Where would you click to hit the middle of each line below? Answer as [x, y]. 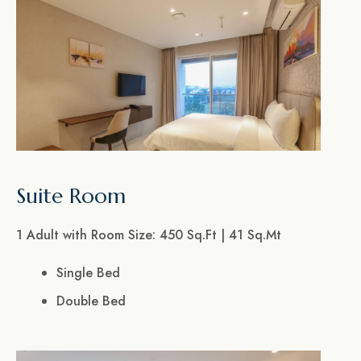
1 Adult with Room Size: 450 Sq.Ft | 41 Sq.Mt [149, 235]
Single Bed [88, 273]
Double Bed [91, 301]
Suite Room [71, 196]
